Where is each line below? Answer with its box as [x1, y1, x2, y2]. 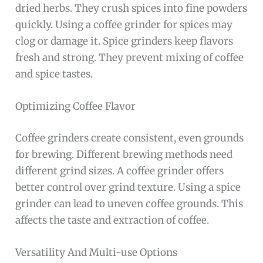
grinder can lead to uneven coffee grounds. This [15, 197, 244, 210]
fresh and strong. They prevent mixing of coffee [15, 51, 244, 65]
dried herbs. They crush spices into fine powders [15, 2, 248, 15]
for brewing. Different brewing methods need [15, 147, 233, 161]
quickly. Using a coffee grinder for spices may [15, 18, 233, 32]
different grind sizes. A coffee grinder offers [15, 164, 224, 177]
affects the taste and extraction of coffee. [15, 213, 210, 227]
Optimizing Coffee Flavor [15, 100, 136, 113]
